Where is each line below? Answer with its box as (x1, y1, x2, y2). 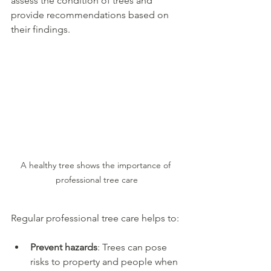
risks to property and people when (30, 255, 180, 267)
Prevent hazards (30, 241, 97, 253)
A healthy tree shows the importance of (21, 159, 173, 171)
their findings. (11, 24, 70, 35)
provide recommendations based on (11, 9, 171, 21)
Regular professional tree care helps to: (11, 212, 179, 224)
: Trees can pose (97, 241, 169, 253)
